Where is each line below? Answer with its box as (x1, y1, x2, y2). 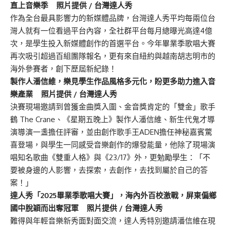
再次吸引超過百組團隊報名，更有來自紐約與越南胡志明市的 (10, 51, 215, 61)
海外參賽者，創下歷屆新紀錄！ (10, 63, 117, 73)
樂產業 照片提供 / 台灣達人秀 (10, 89, 117, 99)
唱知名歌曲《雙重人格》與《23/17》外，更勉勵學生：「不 (10, 152, 210, 162)
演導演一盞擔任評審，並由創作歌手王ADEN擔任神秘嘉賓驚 (10, 127, 212, 137)
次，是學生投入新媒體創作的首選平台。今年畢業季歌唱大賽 (10, 38, 215, 48)
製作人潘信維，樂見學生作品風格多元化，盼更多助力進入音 (10, 76, 215, 86)
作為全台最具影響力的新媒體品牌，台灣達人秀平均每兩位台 (10, 13, 215, 23)
